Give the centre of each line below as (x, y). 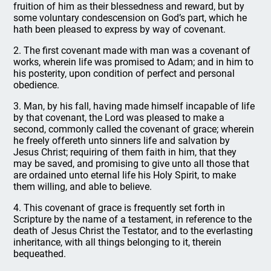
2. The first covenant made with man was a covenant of (132, 51)
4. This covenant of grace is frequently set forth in (119, 208)
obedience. (37, 85)
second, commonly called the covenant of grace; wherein (134, 129)
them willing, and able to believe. (83, 187)
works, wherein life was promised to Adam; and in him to (134, 62)
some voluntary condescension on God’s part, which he (130, 18)
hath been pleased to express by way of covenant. (120, 29)
